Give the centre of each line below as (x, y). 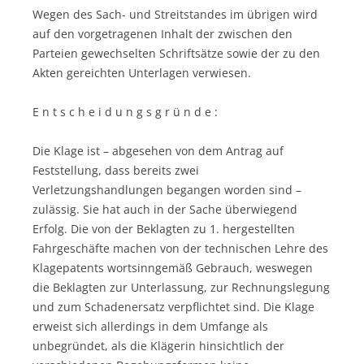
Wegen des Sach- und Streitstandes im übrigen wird (175, 14)
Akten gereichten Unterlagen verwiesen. (142, 72)
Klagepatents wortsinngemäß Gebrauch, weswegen (173, 267)
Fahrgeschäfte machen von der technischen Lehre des (180, 248)
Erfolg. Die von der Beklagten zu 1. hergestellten (164, 228)
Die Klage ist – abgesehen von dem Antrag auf (158, 150)
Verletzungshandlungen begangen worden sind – (167, 189)
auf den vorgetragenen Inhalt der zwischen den (162, 33)
